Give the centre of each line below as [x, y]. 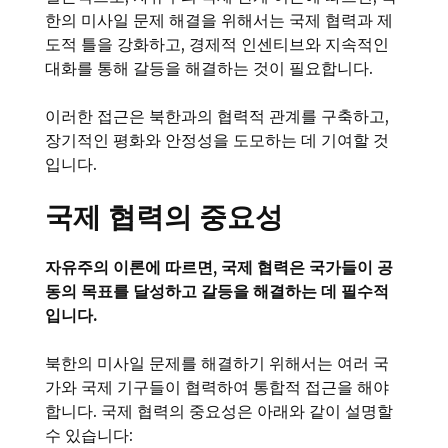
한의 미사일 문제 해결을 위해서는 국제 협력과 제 [219, 20]
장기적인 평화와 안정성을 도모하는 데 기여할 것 [217, 140]
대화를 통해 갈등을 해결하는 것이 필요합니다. [209, 68]
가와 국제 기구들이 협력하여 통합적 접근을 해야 [217, 387]
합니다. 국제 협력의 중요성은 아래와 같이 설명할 [219, 411]
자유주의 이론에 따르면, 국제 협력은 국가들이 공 [219, 267]
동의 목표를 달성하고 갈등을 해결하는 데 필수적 [217, 291]
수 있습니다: [89, 435]
